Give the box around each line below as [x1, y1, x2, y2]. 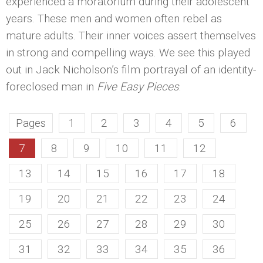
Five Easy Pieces [97, 79, 179, 93]
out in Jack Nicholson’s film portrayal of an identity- [6, 62, 256, 76]
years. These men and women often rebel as [6, 11, 222, 25]
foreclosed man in [6, 79, 97, 93]
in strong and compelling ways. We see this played [6, 45, 250, 59]
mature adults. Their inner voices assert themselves [6, 28, 256, 42]
